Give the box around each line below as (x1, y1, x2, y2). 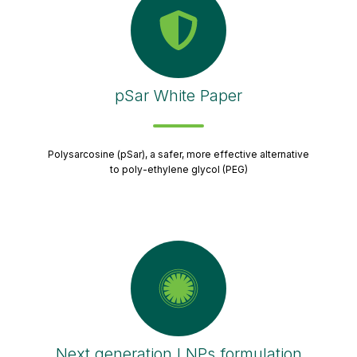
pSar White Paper (115, 85, 242, 105)
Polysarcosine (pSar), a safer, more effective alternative (48, 147, 309, 160)
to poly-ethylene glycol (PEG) (109, 163, 248, 175)
